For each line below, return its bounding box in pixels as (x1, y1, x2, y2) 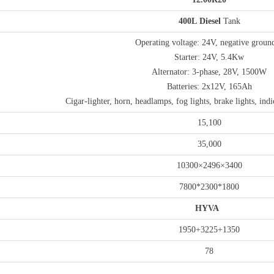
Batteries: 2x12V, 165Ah (166, 82, 252, 91)
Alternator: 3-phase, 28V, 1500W (152, 67, 267, 76)
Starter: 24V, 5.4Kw (174, 53, 244, 62)
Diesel (199, 17, 221, 26)
